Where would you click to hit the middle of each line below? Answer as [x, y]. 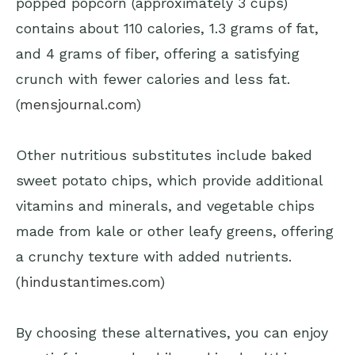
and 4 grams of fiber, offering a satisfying [158, 54]
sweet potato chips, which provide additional [169, 181]
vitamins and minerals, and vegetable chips [165, 206]
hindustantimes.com [90, 282]
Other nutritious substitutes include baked [164, 155]
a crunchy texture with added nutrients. [154, 257]
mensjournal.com [78, 105]
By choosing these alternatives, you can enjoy [172, 333]
